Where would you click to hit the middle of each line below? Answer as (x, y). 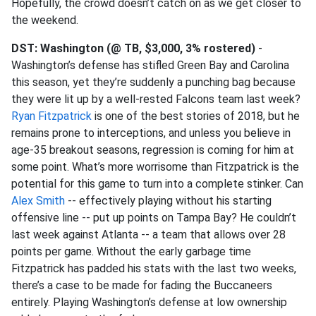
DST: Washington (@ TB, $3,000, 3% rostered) (133, 48)
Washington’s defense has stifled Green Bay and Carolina (150, 65)
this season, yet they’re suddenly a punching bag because (153, 82)
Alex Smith (38, 201)
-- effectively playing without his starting (168, 201)
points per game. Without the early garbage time (131, 251)
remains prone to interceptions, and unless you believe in (151, 133)
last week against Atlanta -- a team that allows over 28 (148, 235)
